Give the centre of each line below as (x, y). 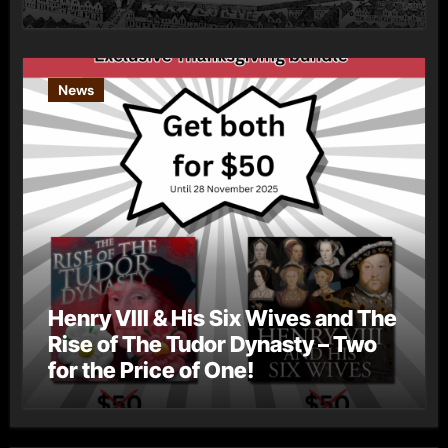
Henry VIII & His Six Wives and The (222, 317)
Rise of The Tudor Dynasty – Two (212, 343)
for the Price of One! (150, 369)
